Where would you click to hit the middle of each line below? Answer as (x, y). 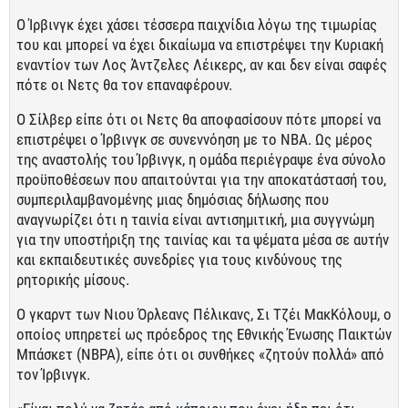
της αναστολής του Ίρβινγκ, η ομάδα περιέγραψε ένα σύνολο (201, 159)
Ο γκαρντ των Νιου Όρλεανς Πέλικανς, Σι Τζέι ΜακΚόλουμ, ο (204, 314)
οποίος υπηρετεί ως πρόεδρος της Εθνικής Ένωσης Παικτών (204, 334)
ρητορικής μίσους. (73, 280)
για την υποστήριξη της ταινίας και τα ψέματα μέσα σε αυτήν (203, 240)
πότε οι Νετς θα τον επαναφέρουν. (124, 85)
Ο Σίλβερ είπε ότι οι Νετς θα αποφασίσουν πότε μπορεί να (199, 119)
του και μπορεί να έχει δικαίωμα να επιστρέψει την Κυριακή (200, 45)
